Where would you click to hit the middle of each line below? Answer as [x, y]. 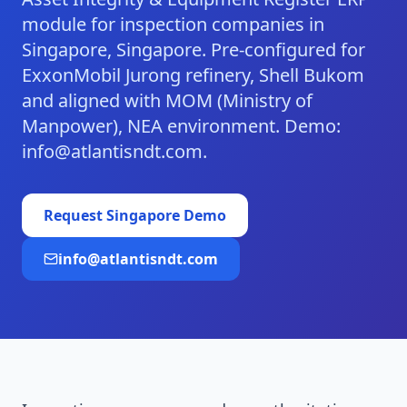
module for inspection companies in [173, 24]
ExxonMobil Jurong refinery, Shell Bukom [193, 75]
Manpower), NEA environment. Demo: [181, 126]
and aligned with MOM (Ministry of [167, 100]
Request [75, 215]
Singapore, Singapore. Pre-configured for [194, 50]
